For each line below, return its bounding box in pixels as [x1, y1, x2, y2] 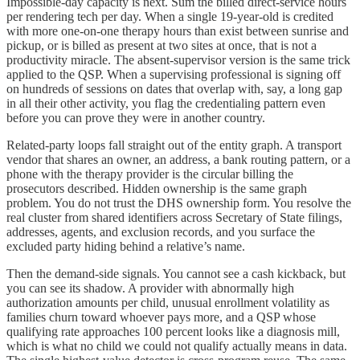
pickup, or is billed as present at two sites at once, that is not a [6, 39, 317, 53]
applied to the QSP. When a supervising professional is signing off [6, 67, 341, 82]
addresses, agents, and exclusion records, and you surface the [6, 225, 315, 239]
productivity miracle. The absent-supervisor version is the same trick [6, 53, 350, 67]
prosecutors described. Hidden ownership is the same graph [6, 182, 307, 196]
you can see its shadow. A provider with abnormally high [6, 281, 294, 296]
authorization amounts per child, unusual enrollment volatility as [6, 296, 329, 310]
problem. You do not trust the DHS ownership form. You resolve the [6, 196, 351, 211]
